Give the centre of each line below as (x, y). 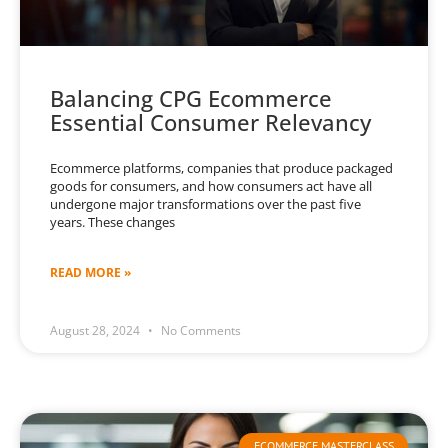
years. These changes (112, 222)
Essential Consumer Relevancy (210, 122)
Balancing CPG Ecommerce (191, 98)
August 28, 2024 (96, 331)
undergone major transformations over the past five (205, 204)
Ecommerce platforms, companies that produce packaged (221, 168)
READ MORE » (90, 273)
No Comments (199, 331)
